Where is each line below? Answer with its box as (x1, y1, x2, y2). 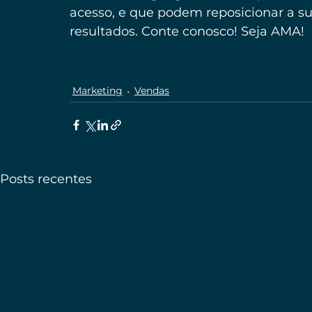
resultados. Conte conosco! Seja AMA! (70, 23, 304, 39)
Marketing (72, 84, 123, 97)
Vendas (134, 84, 169, 97)
